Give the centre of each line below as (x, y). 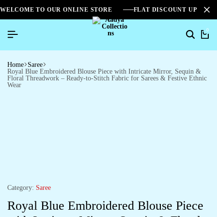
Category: (21, 188)
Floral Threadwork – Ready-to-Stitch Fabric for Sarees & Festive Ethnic (107, 78)
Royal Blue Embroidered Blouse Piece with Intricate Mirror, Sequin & (104, 71)
